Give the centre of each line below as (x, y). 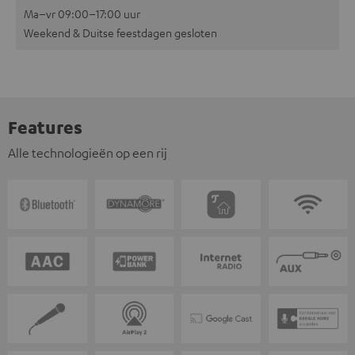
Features (45, 127)
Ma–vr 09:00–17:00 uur (82, 14)
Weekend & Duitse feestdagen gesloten (120, 33)
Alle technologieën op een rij (88, 153)
